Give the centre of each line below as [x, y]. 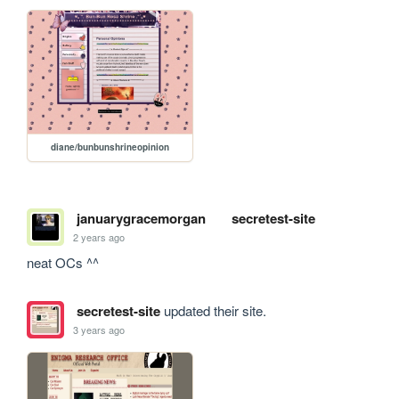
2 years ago [99, 236]
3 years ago [99, 329]
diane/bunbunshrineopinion [110, 147]
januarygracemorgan [141, 219]
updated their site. [213, 311]
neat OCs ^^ [63, 263]
